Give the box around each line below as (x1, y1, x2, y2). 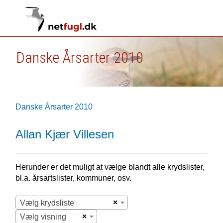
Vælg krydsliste (19, 199, 74, 207)
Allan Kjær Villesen (15, 127, 114, 141)
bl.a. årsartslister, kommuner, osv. (15, 174, 131, 182)
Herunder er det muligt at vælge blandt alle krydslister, (15, 163, 205, 171)
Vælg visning (19, 213, 66, 221)
